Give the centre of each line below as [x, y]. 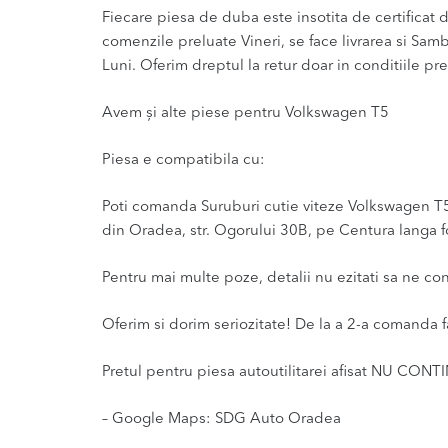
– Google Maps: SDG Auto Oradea [221, 419]
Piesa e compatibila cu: [183, 160]
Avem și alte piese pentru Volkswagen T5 [245, 113]
